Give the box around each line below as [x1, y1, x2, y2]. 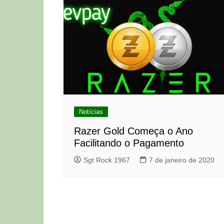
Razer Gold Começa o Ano [74, 125, 193, 137]
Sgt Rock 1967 [83, 156, 130, 164]
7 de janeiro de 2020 [149, 156, 214, 164]
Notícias [79, 108, 103, 116]
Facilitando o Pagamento [74, 137, 184, 149]
